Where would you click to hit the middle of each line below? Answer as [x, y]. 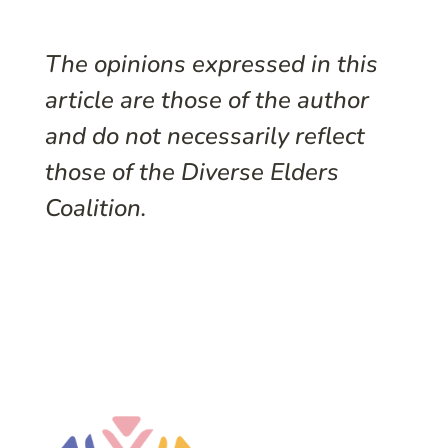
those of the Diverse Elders [191, 171]
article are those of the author [206, 99]
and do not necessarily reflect [204, 135]
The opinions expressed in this [211, 63]
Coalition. [95, 207]
